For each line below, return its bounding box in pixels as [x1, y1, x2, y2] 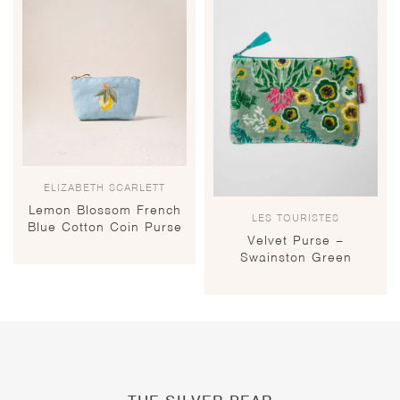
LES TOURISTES [252, 210, 339, 225]
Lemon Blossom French [28, 202, 181, 219]
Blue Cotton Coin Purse [27, 219, 182, 236]
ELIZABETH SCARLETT [44, 180, 165, 196]
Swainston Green [239, 248, 352, 265]
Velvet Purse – [247, 231, 344, 248]
